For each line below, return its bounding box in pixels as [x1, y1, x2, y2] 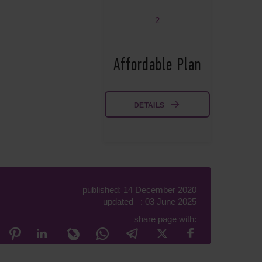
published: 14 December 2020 [82, 185, 197, 195]
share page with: [134, 214, 197, 224]
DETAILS [134, 101, 165, 109]
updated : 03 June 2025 [103, 196, 197, 206]
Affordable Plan [113, 57, 201, 74]
